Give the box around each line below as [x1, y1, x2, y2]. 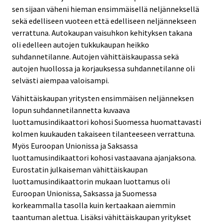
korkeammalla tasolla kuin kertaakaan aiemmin [12, 200, 175, 211]
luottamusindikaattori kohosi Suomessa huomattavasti [12, 117, 201, 127]
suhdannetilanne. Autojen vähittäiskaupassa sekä [12, 51, 179, 61]
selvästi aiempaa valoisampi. [12, 75, 109, 85]
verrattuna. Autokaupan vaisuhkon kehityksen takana [12, 27, 192, 38]
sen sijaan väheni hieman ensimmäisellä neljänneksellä [12, 3, 199, 14]
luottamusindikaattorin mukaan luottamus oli [12, 176, 170, 187]
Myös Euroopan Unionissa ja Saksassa [12, 141, 138, 151]
